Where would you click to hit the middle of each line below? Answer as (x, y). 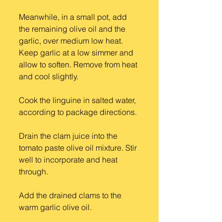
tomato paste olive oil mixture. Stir (79, 148)
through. (33, 171)
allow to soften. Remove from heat (79, 64)
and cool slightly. (49, 76)
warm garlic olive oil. (55, 207)
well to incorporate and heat (69, 160)
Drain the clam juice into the (69, 136)
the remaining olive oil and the (73, 29)
